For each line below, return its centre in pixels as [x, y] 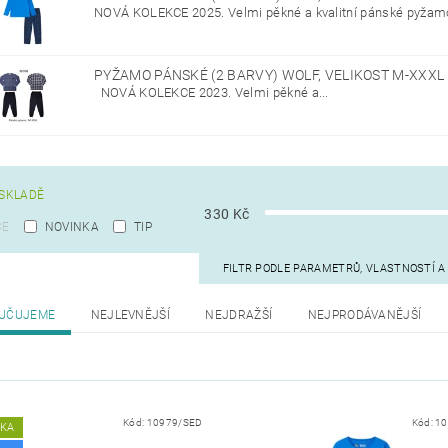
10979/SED [174, 423]
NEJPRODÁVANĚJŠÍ [364, 315]
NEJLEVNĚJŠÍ [130, 315]
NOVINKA [71, 227]
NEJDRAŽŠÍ [239, 315]
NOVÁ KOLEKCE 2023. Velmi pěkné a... [211, 93]
